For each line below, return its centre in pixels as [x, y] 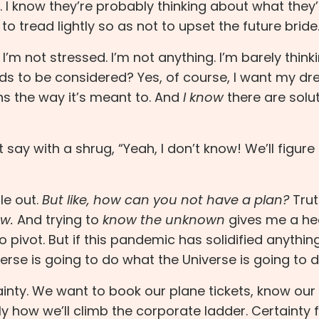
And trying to [58, 220]
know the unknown [164, 220]
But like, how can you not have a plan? [166, 200]
